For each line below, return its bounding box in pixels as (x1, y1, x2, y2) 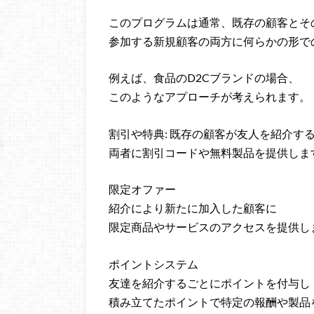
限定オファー (109, 182, 176, 196)
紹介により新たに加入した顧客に (109, 201, 277, 215)
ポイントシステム (109, 257, 198, 271)
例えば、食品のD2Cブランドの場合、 (109, 71, 299, 85)
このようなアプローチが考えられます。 (109, 90, 310, 104)
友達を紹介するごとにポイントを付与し (109, 276, 310, 290)
